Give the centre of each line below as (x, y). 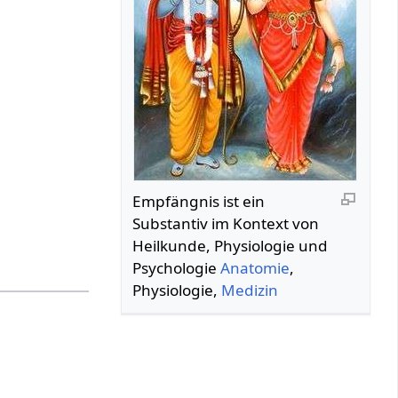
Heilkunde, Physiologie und (231, 245)
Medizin (250, 290)
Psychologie (177, 267)
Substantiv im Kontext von (226, 223)
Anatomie (255, 267)
